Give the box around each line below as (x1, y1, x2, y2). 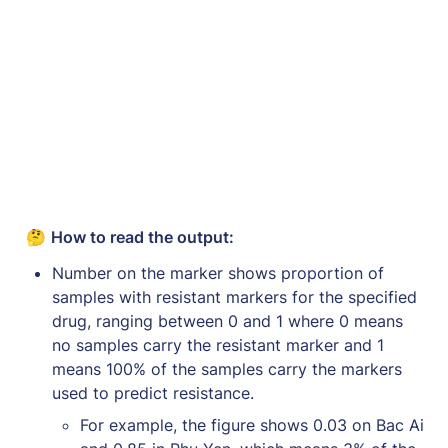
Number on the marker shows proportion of (52, 262, 384, 283)
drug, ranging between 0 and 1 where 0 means (52, 310, 403, 331)
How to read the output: (51, 226, 238, 247)
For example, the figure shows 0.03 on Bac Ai (80, 414, 424, 435)
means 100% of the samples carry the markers (52, 358, 402, 379)
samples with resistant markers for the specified (52, 286, 417, 307)
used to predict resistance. (52, 382, 254, 403)
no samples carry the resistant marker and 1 (52, 334, 384, 355)
